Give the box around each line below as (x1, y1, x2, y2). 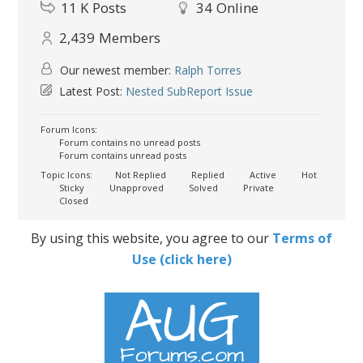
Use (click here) (131, 250, 232, 268)
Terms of (272, 229, 332, 247)
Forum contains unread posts (57, 149, 187, 161)
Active (247, 169, 277, 181)
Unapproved (107, 181, 164, 194)
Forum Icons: (41, 123, 98, 135)
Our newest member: (57, 62, 175, 78)
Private (241, 181, 275, 194)
